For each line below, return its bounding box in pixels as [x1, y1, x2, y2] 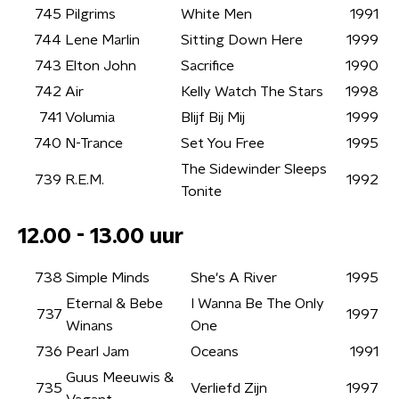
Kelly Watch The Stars [181, 85, 323, 99]
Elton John [65, 59, 136, 73]
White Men [181, 7, 252, 21]
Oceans [191, 345, 239, 359]
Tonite [181, 184, 222, 199]
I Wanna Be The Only [191, 297, 324, 311]
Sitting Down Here [181, 33, 303, 47]
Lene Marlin [65, 33, 140, 47]
